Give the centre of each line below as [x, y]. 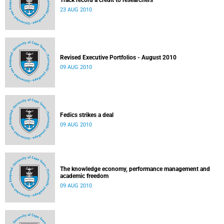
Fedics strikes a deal [87, 115]
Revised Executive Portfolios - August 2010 [118, 57]
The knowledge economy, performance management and [135, 169]
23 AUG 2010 [76, 10]
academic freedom [84, 176]
